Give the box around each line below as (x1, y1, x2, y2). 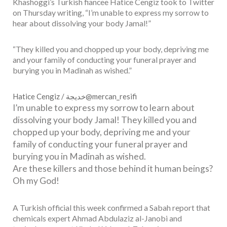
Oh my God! (13, 175, 59, 186)
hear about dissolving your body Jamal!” (13, 18, 151, 28)
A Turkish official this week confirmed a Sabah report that (13, 202, 210, 212)
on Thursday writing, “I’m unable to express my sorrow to (13, 7, 209, 17)
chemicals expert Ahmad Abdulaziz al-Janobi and (13, 213, 182, 223)
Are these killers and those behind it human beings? (13, 163, 213, 174)
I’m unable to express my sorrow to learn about (13, 102, 195, 113)
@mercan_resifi (86, 91, 137, 101)
